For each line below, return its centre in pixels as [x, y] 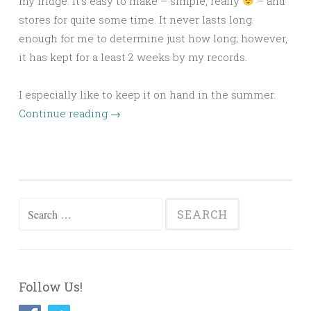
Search [35, 207]
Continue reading [65, 113]
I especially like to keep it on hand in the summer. [147, 94]
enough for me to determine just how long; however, [153, 38]
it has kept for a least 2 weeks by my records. [133, 57]
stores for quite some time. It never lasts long [135, 19]
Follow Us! [51, 286]
